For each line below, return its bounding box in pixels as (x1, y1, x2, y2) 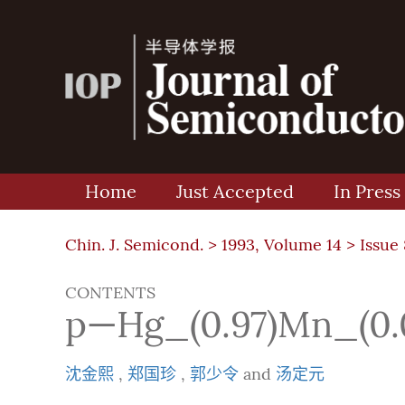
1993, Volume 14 (221, 235, 342, 255)
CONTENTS (65, 283, 155, 303)
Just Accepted (176, 181, 294, 202)
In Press (334, 181, 400, 202)
